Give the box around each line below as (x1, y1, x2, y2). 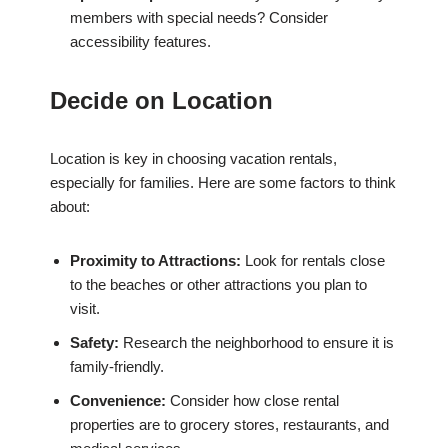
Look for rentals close (241, 252, 385, 270)
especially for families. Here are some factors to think (50, 174, 396, 192)
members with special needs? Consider (70, 9, 328, 27)
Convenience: (70, 392, 166, 410)
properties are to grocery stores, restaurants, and (70, 416, 389, 434)
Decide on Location (50, 87, 273, 115)
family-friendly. (70, 358, 164, 376)
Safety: (70, 334, 119, 352)
